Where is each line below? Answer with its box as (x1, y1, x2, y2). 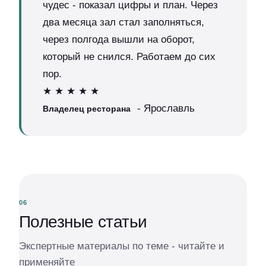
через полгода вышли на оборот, (43, 34, 195, 45)
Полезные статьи (19, 213, 147, 231)
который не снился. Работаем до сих (43, 51, 216, 62)
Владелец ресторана (43, 104, 131, 113)
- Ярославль (134, 103, 195, 114)
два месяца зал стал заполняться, (43, 17, 204, 28)
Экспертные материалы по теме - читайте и (19, 240, 224, 252)
